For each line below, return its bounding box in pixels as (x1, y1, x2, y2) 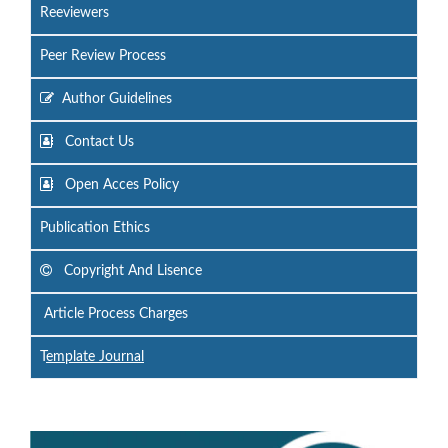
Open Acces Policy (61, 177, 179, 192)
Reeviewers (40, 5, 109, 20)
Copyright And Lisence (60, 263, 202, 278)
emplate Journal (46, 349, 144, 364)
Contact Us (61, 134, 134, 149)
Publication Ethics (40, 220, 150, 235)
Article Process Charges (40, 306, 188, 321)
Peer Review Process (40, 48, 166, 63)
